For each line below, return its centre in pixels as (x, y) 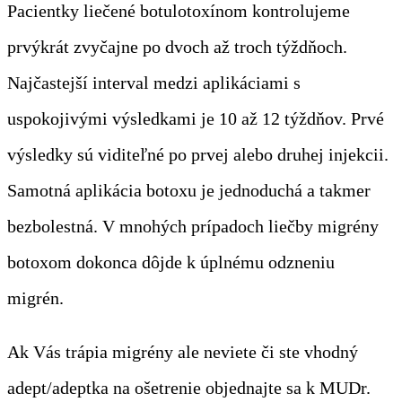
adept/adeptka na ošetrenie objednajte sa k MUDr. (189, 387)
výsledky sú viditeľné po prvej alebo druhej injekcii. (198, 154)
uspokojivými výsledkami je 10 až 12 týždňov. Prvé (196, 118)
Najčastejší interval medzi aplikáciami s (154, 82)
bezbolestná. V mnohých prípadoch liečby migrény (193, 226)
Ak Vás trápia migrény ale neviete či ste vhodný (183, 351)
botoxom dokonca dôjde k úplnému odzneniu (171, 262)
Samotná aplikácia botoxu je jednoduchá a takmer (189, 190)
